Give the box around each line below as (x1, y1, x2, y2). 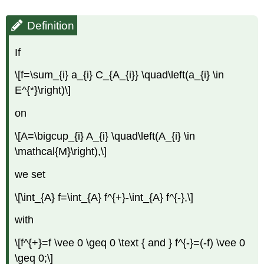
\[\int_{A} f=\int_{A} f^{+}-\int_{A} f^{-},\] (15, 191, 194, 203)
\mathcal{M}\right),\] (15, 145, 107, 157)
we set (15, 168, 46, 180)
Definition (27, 19, 75, 32)
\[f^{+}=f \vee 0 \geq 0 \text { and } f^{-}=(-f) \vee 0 (15, 237, 246, 249)
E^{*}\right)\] (15, 84, 71, 97)
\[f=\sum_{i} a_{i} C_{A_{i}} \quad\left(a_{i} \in (15, 69, 225, 81)
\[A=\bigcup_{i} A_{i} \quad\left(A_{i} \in (15, 130, 196, 142)
